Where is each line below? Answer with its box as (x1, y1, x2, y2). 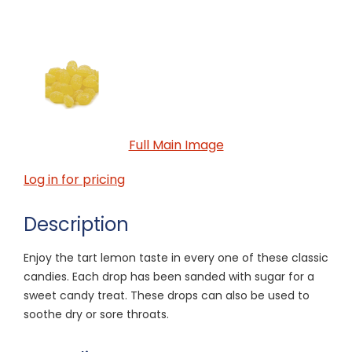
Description (24, 211, 129, 237)
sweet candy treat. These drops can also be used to (24, 287, 310, 303)
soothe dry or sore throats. (24, 306, 169, 322)
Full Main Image (128, 135, 224, 154)
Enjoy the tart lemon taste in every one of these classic (24, 249, 328, 266)
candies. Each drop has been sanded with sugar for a (24, 268, 314, 284)
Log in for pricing (24, 170, 125, 189)
